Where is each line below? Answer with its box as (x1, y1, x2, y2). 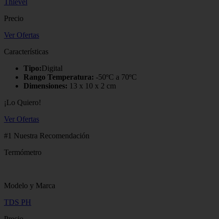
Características (4, 47, 48, 56)
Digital (42, 64, 63, 72)
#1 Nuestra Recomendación (4, 131, 89, 140)
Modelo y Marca (4, 181, 55, 190)
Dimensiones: (23, 81, 67, 90)
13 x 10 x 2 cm (67, 81, 116, 90)
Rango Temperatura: (23, 72, 94, 81)
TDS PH (4, 197, 31, 206)
